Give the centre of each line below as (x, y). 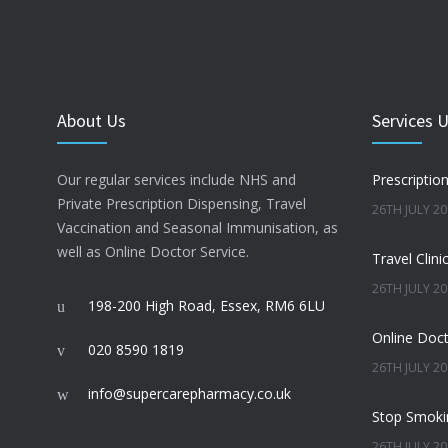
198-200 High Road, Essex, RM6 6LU (206, 306)
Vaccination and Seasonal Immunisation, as (197, 228)
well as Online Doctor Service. (153, 252)
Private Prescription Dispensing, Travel (181, 204)
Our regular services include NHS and (176, 180)
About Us (91, 121)
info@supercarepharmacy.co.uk (189, 394)
